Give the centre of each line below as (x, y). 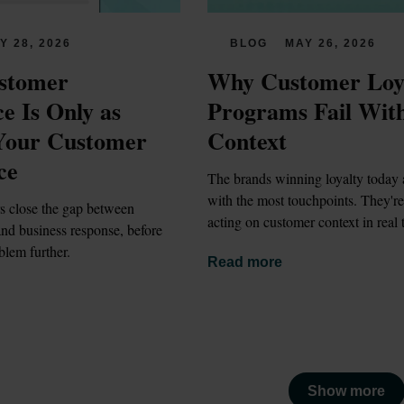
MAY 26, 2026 (331, 44)
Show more (346, 390)
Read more (245, 262)
